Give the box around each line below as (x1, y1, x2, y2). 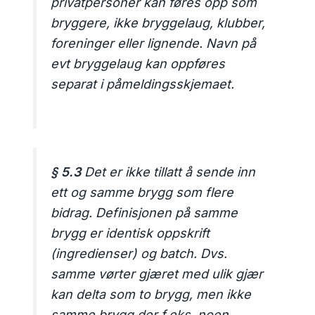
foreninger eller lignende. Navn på (51, 36, 257, 51)
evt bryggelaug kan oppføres (51, 56, 226, 72)
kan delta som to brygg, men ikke (51, 287, 252, 302)
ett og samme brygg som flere (51, 185, 234, 200)
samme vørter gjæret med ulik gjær (51, 266, 264, 282)
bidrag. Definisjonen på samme (51, 205, 238, 221)
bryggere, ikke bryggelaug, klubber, (51, 15, 266, 31)
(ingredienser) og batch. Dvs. (51, 246, 228, 262)
